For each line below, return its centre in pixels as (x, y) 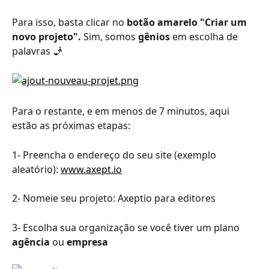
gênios (154, 37)
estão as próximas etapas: (71, 126)
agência (31, 242)
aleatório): (36, 169)
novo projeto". (47, 37)
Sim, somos (110, 37)
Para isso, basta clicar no (69, 23)
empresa (87, 242)
